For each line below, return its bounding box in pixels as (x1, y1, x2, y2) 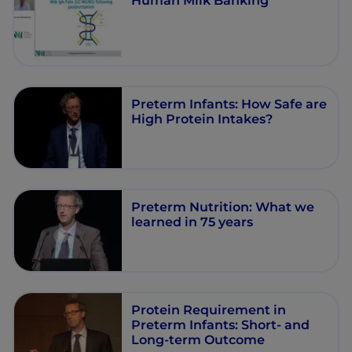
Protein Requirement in (131, 301, 287, 317)
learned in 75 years (131, 213, 254, 229)
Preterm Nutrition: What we (131, 198, 315, 214)
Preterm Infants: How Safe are (131, 95, 328, 112)
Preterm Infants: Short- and (131, 316, 310, 332)
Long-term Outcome (131, 331, 266, 347)
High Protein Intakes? (131, 110, 273, 126)
